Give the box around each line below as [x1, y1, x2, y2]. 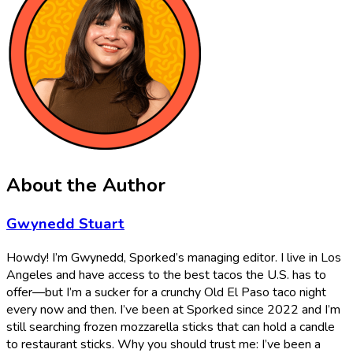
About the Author [6, 173, 165, 199]
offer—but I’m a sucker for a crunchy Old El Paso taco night [6, 283, 326, 301]
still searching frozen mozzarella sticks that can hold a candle [6, 318, 335, 336]
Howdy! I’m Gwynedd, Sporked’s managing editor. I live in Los [6, 248, 341, 266]
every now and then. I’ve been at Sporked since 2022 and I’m [6, 300, 340, 318]
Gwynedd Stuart [6, 214, 124, 235]
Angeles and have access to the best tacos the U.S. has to [6, 266, 326, 284]
